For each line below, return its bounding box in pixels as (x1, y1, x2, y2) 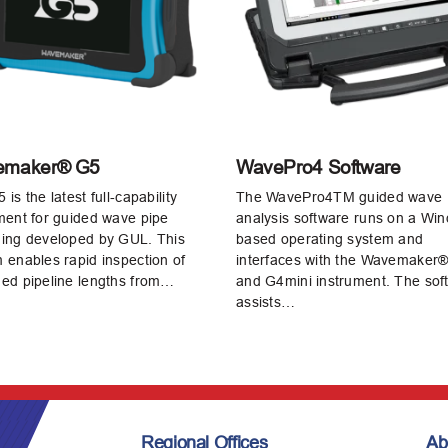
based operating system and (236, 230, 424, 247)
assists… (236, 293, 296, 310)
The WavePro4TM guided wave (236, 188, 443, 205)
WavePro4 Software (236, 156, 401, 178)
